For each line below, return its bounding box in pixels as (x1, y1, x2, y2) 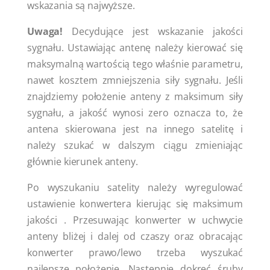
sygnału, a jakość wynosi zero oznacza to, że (27, 105, 243, 119)
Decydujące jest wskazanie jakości (63, 24, 243, 38)
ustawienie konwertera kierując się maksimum (27, 196, 243, 210)
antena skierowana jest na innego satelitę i (27, 122, 243, 136)
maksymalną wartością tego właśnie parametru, (27, 57, 243, 71)
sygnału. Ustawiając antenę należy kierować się (27, 40, 243, 54)
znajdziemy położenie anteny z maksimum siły (27, 89, 243, 103)
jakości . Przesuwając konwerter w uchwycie (27, 213, 243, 227)
